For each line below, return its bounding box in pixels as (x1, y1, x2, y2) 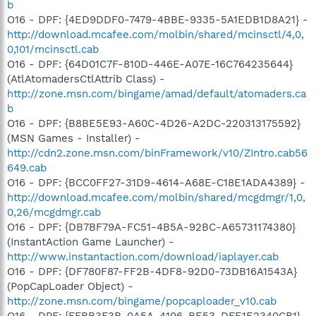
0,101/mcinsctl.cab (7, 42, 99, 56)
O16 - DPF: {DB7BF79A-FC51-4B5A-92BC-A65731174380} (7, 220, 296, 233)
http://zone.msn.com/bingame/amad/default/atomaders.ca (7, 87, 306, 100)
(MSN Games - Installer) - (7, 131, 140, 145)
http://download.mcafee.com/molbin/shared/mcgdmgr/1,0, (7, 190, 305, 204)
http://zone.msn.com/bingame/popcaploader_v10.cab (7, 294, 276, 308)
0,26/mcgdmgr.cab (7, 205, 101, 219)
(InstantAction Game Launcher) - (7, 235, 174, 248)
